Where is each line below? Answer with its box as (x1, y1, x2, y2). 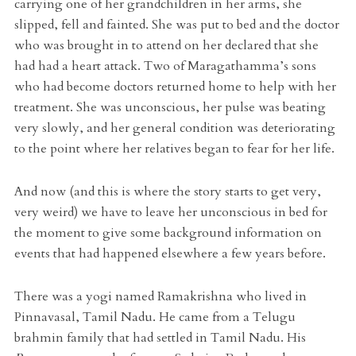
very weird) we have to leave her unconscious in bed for (14, 203, 327, 222)
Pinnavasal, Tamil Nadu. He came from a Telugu (14, 308, 296, 327)
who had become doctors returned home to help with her (14, 78, 336, 96)
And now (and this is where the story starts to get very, (14, 183, 321, 201)
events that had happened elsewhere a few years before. (14, 245, 326, 263)
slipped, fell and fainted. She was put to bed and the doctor (14, 16, 339, 34)
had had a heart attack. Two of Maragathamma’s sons (14, 57, 316, 75)
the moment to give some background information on (14, 224, 322, 242)
